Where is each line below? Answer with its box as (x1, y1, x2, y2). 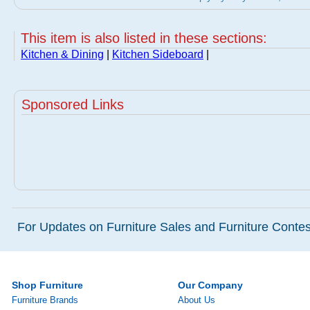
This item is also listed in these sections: (21, 30, 267, 46)
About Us (178, 295, 215, 305)
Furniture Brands (12, 295, 78, 305)
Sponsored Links (21, 97, 124, 112)
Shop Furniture (12, 280, 83, 291)
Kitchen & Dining (21, 48, 104, 60)
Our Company (178, 280, 243, 291)
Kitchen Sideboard (112, 48, 203, 60)
